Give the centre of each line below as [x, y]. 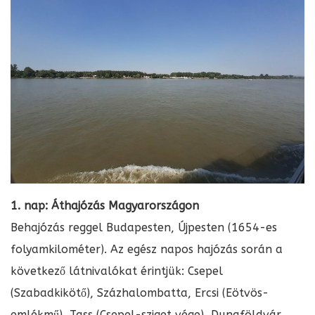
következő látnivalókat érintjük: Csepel [117, 271]
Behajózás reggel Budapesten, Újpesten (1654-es [144, 228]
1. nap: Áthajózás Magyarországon [105, 206]
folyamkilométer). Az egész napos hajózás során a [147, 250]
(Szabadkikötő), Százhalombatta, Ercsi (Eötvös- [140, 293]
